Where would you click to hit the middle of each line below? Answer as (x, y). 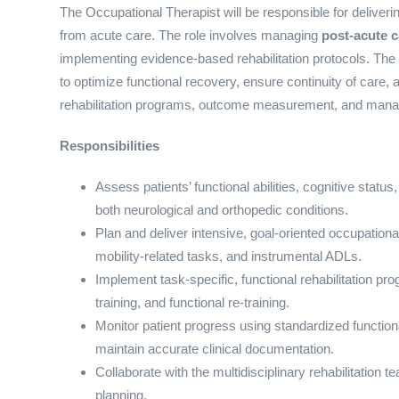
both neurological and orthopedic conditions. (222, 210)
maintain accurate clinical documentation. (215, 349)
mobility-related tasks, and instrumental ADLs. (228, 256)
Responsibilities (110, 146)
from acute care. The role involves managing (191, 36)
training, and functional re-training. (192, 303)
